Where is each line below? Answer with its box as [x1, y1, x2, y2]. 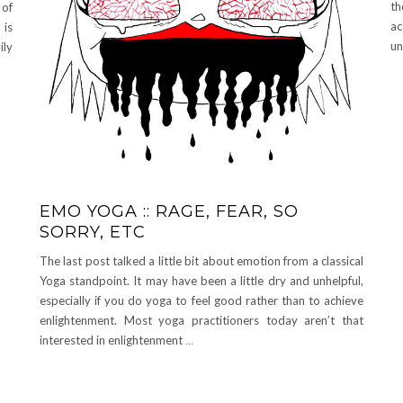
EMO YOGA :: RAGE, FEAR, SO [40, 201, 299, 222]
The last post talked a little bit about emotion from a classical [40, 254, 363, 269]
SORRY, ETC [40, 222, 146, 243]
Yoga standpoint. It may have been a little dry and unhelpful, [40, 273, 363, 289]
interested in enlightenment [40, 333, 185, 348]
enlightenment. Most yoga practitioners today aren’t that [40, 313, 363, 328]
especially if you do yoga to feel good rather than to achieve [40, 293, 363, 309]
